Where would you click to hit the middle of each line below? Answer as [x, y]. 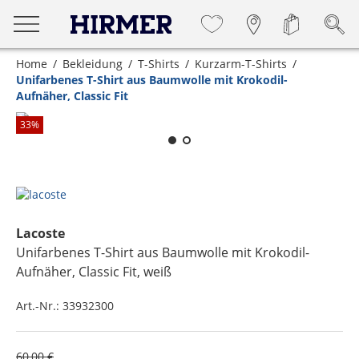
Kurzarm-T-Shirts [241, 64]
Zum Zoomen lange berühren [192, 95]
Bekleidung [93, 64]
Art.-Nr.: [39, 306]
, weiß [154, 272]
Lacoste [40, 233]
